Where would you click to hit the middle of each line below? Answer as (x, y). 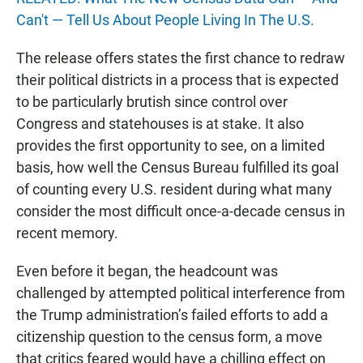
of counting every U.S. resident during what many (174, 189)
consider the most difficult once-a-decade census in (181, 211)
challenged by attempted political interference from (181, 293)
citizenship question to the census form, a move (169, 336)
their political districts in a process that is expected (177, 79)
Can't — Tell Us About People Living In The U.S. (165, 19)
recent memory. (67, 233)
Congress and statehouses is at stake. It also (160, 123)
